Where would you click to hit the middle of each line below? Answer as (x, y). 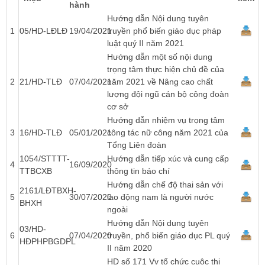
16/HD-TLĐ (41, 132)
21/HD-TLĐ (41, 82)
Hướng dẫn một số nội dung (160, 57)
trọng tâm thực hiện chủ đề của (166, 69)
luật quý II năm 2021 (146, 43)
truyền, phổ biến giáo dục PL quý (169, 235)
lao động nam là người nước (160, 197)
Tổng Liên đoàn (137, 145)
